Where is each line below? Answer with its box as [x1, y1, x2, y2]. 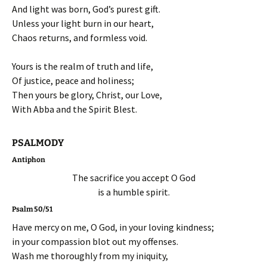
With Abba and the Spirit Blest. [12, 103, 137, 115]
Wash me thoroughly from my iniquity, [12, 249, 168, 262]
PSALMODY [12, 136, 64, 148]
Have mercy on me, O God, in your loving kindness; [12, 221, 214, 233]
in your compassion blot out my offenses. [12, 235, 178, 247]
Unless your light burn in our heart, [12, 17, 154, 29]
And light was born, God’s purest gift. [12, 2, 160, 15]
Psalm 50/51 [12, 204, 52, 213]
